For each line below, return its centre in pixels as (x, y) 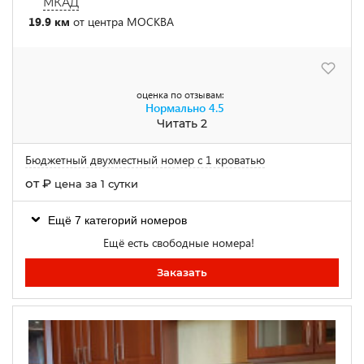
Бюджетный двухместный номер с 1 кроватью (145, 159)
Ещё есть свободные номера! (179, 242)
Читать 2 (182, 123)
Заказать (182, 272)
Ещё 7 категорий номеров (117, 220)
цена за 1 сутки (96, 183)
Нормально (175, 107)
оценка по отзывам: (180, 94)
